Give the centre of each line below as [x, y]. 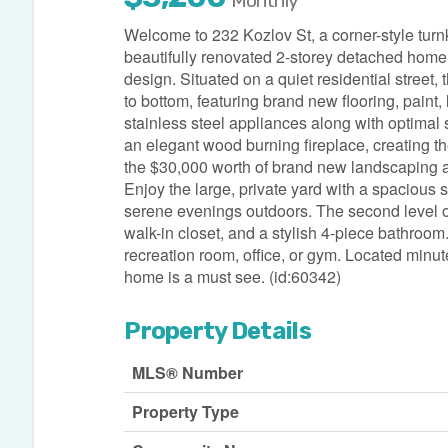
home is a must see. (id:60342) [233, 277]
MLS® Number [188, 373]
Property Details [217, 331]
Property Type [186, 412]
